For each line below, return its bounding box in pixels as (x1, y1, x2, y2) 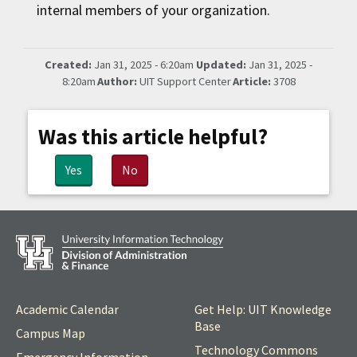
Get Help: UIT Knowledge (194, 301, 331, 318)
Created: (45, 57, 92, 73)
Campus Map (16, 325, 85, 342)
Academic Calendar (16, 301, 119, 318)
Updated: (196, 57, 246, 73)
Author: (96, 74, 137, 89)
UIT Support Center (136, 74, 231, 89)
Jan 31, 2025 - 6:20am (92, 57, 196, 73)
